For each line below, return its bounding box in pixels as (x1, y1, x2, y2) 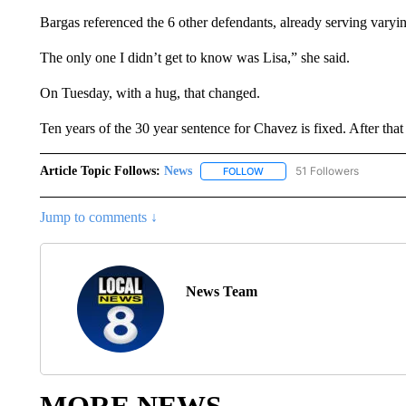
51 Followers (295, 164, 359, 178)
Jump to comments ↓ (39, 209, 158, 226)
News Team (185, 284, 257, 300)
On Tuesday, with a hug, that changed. (39, 85, 260, 101)
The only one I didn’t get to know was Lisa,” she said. (39, 50, 350, 65)
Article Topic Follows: (39, 164, 160, 178)
